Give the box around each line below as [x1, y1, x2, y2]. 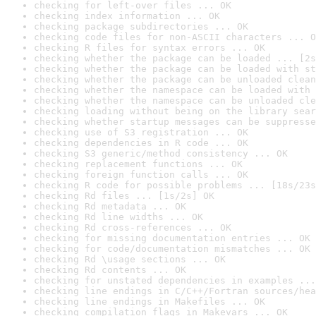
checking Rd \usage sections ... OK [34, 254, 226, 265]
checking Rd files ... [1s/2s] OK [34, 190, 214, 201]
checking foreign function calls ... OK [34, 169, 248, 180]
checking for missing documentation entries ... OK [34, 233, 310, 243]
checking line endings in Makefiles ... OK [34, 296, 265, 307]
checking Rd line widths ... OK [34, 212, 203, 222]
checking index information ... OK [34, 11, 220, 21]
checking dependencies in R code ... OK [34, 138, 248, 148]
